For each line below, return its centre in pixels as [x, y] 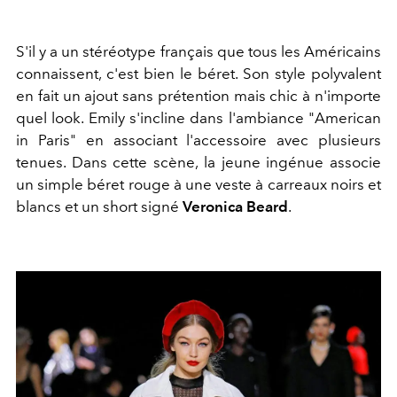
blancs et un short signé [99, 207]
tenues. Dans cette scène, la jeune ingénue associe [198, 163]
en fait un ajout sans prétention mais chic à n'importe [198, 96]
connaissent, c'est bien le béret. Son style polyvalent [198, 74]
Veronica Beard [235, 207]
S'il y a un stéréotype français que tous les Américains [198, 52]
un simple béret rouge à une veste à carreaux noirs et [198, 185]
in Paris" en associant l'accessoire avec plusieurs [198, 140]
